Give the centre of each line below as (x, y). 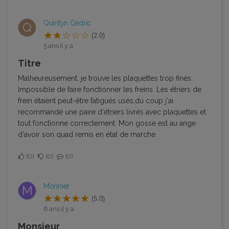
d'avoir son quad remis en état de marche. (87, 134)
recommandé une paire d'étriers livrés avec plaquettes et (112, 112)
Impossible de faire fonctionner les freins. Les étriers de (110, 89)
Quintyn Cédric (67, 23)
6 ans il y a (59, 209)
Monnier (57, 186)
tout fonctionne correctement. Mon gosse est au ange (107, 123)
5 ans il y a (58, 45)
